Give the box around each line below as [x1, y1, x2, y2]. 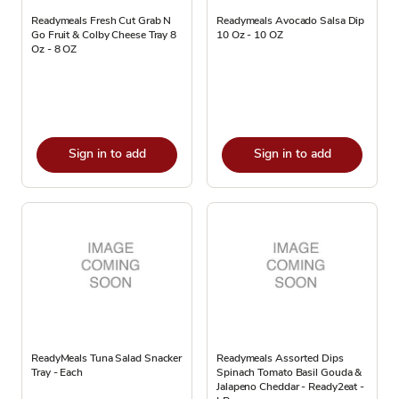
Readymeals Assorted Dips [216, 351, 344, 365]
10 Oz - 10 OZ [216, 28, 283, 42]
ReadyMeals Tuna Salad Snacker [31, 351, 183, 365]
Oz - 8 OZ [31, 42, 77, 56]
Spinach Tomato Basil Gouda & [216, 365, 362, 379]
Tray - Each [31, 365, 83, 379]
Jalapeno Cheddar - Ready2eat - [216, 379, 364, 394]
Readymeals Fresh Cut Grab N [31, 13, 172, 28]
